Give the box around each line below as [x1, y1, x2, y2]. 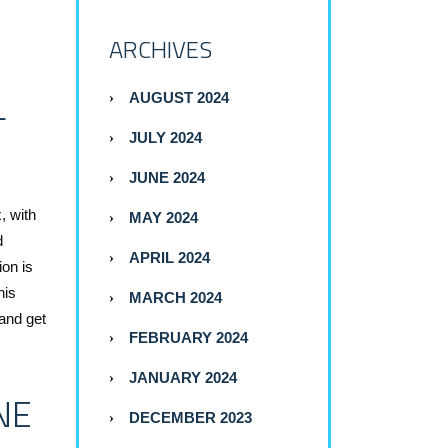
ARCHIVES [109, 31, 212, 68]
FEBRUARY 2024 [129, 329, 248, 347]
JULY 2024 [129, 129, 202, 147]
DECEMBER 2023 [129, 409, 252, 427]
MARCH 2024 [129, 289, 222, 307]
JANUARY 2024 [129, 369, 237, 387]
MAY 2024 [129, 209, 198, 227]
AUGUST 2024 [129, 89, 229, 107]
